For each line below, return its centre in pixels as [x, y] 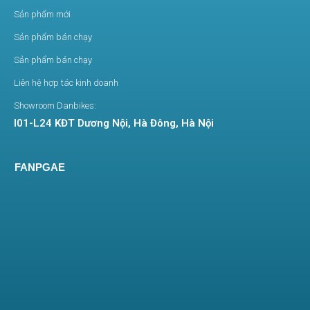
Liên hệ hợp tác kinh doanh [66, 83]
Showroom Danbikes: [55, 106]
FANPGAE [40, 167]
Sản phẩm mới [42, 15]
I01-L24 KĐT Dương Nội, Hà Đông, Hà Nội [114, 124]
